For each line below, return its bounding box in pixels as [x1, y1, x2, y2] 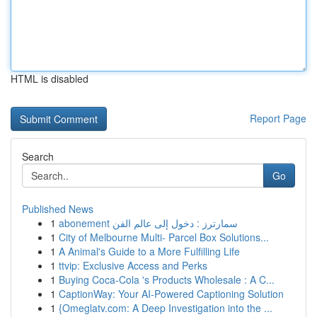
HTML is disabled [11, 71, 88, 86]
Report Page [250, 111, 306, 125]
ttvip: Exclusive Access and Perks [59, 258, 207, 272]
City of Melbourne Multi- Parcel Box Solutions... [59, 230, 269, 244]
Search [22, 149, 54, 163]
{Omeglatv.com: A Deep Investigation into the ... [59, 301, 272, 315]
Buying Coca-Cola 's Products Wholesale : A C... [59, 272, 275, 287]
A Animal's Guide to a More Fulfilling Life [59, 244, 240, 258]
